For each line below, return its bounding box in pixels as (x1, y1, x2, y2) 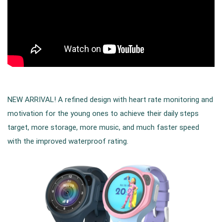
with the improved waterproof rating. (7, 137, 130, 146)
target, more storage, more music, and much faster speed (7, 123, 199, 132)
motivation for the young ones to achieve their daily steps (7, 109, 199, 118)
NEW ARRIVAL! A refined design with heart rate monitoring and (7, 95, 213, 104)
